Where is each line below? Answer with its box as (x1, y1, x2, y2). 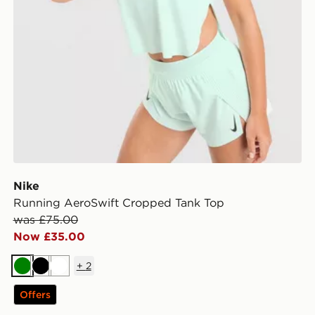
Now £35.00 (13, 229, 85, 243)
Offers (19, 288, 51, 301)
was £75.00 (13, 212, 78, 226)
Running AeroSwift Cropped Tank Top (13, 195, 224, 210)
